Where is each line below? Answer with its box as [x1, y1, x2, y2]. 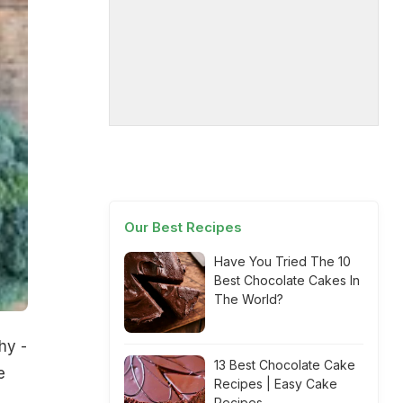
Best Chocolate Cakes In [214, 273, 360, 288]
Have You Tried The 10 [214, 254, 351, 269]
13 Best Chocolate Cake [214, 357, 355, 372]
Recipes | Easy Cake [214, 376, 337, 391]
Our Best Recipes [124, 219, 242, 236]
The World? [214, 291, 283, 307]
